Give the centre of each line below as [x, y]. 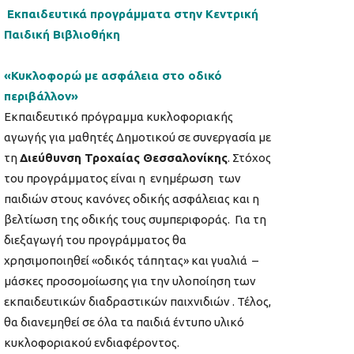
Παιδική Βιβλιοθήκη [62, 35]
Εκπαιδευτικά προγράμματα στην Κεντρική [133, 14]
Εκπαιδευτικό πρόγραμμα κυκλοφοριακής [119, 117]
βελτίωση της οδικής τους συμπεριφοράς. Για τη [135, 220]
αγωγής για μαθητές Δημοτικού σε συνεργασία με [137, 137]
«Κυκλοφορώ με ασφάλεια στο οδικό [113, 76]
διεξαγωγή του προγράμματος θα [95, 240]
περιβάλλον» [41, 96]
